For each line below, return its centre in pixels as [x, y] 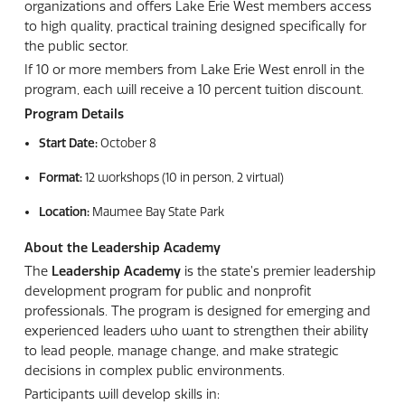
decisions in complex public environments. [154, 371]
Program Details [74, 113]
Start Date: [68, 142]
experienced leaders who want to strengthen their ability [196, 331]
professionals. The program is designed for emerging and [197, 311]
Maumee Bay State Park [156, 211]
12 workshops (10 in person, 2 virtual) [183, 177]
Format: [60, 177]
